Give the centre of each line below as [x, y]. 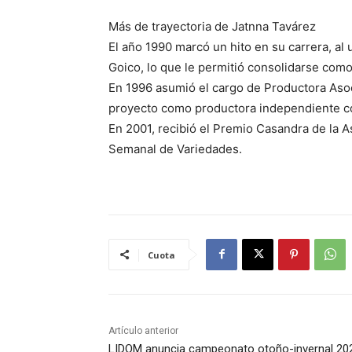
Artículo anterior [143, 330]
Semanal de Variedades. [175, 148]
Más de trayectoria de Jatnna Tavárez [212, 26]
